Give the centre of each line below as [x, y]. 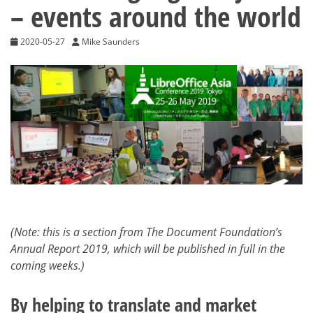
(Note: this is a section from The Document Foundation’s [146, 232]
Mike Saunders [111, 41]
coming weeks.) [48, 265]
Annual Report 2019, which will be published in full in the [148, 249]
